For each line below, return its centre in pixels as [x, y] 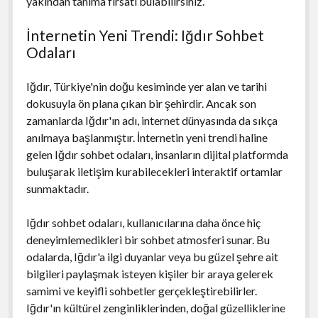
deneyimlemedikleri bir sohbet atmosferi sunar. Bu [148, 239]
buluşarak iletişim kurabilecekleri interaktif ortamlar [154, 171]
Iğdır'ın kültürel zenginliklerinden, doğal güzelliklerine [155, 307]
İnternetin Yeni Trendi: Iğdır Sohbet [145, 35]
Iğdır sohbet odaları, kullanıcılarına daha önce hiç [143, 222]
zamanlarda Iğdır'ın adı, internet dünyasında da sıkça [152, 120]
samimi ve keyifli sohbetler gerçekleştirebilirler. [141, 290]
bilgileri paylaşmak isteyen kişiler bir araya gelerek [149, 273]
